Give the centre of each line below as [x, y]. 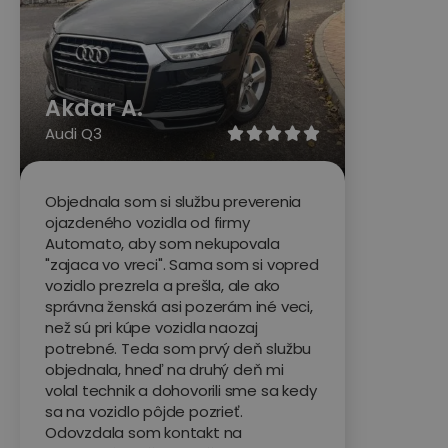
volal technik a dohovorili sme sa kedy [181, 390]
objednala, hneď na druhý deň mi [164, 369]
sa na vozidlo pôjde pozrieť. [144, 411]
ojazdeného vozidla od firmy [147, 222]
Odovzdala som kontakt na [144, 432]
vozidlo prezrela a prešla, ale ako [163, 285]
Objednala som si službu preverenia [173, 201]
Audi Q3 [73, 133]
